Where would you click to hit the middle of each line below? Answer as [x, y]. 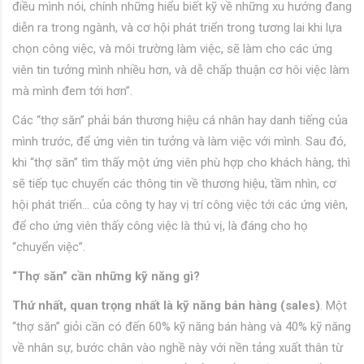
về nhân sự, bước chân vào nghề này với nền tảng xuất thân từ [178, 348]
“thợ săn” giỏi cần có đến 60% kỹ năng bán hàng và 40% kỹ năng [182, 327]
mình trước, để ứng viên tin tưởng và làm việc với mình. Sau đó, [179, 142]
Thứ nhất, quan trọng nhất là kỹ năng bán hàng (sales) [166, 306]
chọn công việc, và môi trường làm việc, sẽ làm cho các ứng [172, 49]
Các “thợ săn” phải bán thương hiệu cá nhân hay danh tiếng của [180, 121]
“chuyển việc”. [49, 247]
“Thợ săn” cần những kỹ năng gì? [106, 277]
